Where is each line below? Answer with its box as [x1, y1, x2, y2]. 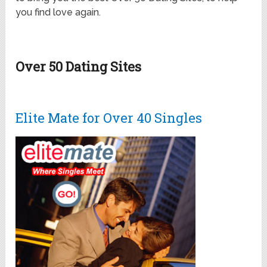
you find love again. [15, 6, 101, 18]
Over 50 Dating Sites [15, 57, 142, 75]
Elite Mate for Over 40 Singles [15, 108, 203, 126]
